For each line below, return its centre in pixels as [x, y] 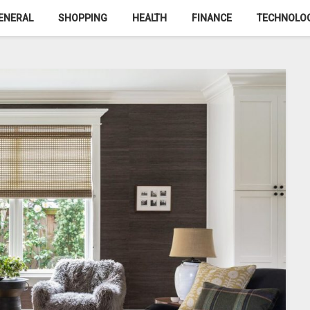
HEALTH [149, 18]
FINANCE [212, 18]
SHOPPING [83, 18]
